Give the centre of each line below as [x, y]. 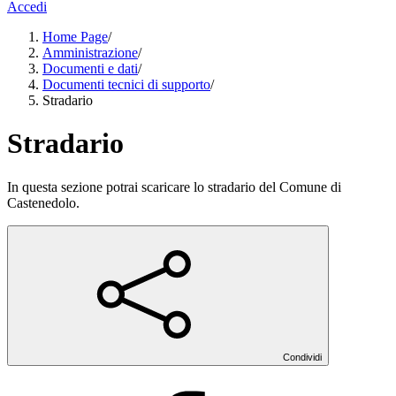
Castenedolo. [43, 202]
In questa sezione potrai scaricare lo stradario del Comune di [174, 187]
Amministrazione [90, 53]
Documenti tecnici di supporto [126, 84]
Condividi [302, 357]
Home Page [75, 37]
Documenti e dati [90, 69]
